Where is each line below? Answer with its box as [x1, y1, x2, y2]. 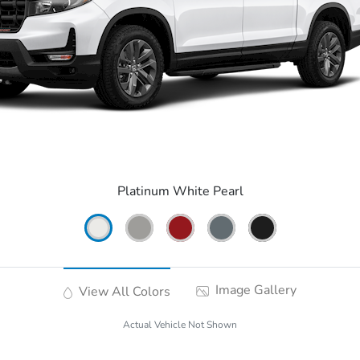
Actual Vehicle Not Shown [123, 318, 237, 332]
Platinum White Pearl [117, 182, 243, 201]
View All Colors [75, 283, 170, 301]
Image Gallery [211, 281, 297, 300]
